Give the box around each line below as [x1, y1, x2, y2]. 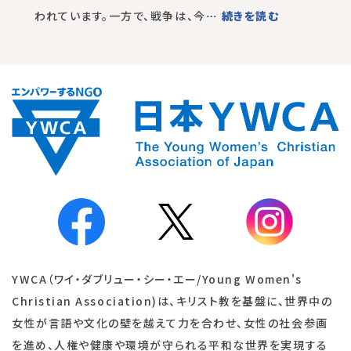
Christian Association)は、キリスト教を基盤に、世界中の [12, 293, 333, 309]
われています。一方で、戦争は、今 [34, 8, 206, 24]
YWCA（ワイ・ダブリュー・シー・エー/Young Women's [12, 271, 302, 288]
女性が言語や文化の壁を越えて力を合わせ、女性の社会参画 [12, 315, 328, 331]
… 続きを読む [205, 8, 280, 24]
